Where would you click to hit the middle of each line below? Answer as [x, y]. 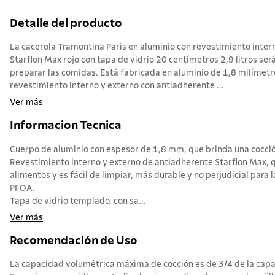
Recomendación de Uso [74, 241]
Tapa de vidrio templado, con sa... [78, 201]
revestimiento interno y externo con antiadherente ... [117, 86]
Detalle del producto [66, 23]
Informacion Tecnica [66, 126]
